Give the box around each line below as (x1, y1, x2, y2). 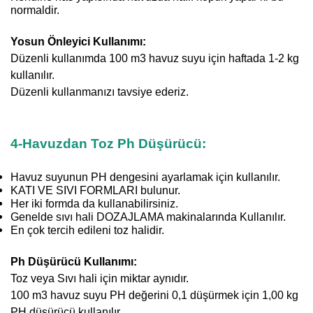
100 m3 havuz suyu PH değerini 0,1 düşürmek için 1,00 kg (10, 289, 298, 301)
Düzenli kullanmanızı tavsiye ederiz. (10, 85, 189, 98)
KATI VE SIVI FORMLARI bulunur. (10, 184, 180, 196)
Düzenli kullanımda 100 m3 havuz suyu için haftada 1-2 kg (10, 52, 299, 64)
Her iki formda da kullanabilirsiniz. (10, 197, 178, 210)
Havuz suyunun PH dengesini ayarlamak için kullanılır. (10, 170, 280, 183)
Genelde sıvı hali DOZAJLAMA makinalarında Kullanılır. (10, 210, 286, 223)
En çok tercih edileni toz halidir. (10, 224, 164, 236)
